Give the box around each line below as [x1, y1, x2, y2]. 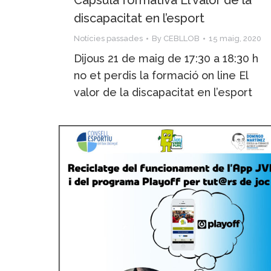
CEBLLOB [163, 33, 200, 43]
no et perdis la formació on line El [74, 68, 248, 82]
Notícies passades [74, 33, 143, 43]
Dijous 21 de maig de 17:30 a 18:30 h [74, 51, 258, 65]
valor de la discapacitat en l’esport [74, 85, 252, 99]
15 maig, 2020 [209, 33, 261, 43]
